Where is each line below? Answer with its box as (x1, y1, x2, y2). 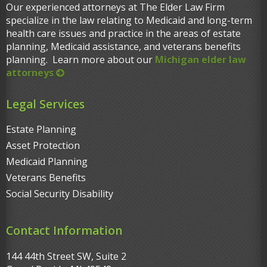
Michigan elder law (155, 53, 246, 67)
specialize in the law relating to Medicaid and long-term (6, 14, 252, 27)
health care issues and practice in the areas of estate (6, 27, 241, 41)
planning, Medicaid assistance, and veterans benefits (6, 40, 241, 54)
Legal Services (6, 97, 85, 113)
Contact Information (6, 223, 122, 239)
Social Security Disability (6, 187, 113, 201)
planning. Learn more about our (6, 53, 155, 67)
